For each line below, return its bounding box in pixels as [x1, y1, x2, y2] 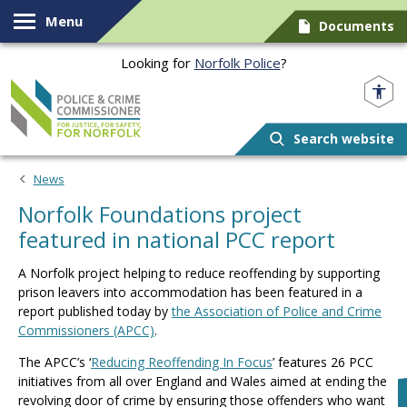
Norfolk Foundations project [18, 199, 302, 229]
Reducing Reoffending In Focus [91, 353, 273, 371]
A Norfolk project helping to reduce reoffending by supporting [18, 264, 380, 282]
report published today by [18, 303, 172, 320]
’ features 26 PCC [273, 353, 373, 371]
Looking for [120, 54, 194, 72]
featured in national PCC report [18, 224, 335, 254]
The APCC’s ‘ [18, 353, 91, 371]
